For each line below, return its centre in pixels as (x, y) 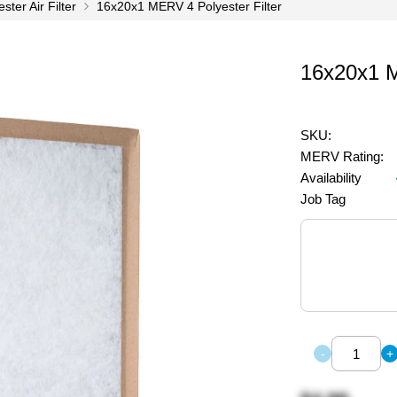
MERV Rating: (342, 156)
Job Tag (323, 199)
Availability (331, 178)
